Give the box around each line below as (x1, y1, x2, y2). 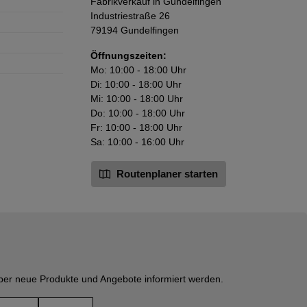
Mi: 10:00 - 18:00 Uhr (90, 93, 183, 104)
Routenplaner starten (114, 167, 218, 180)
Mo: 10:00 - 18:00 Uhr (90, 64, 186, 75)
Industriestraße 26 (90, 10, 170, 21)
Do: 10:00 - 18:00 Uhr (90, 107, 185, 119)
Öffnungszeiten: (90, 49, 167, 61)
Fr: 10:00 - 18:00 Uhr (90, 121, 182, 133)
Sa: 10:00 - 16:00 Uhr (90, 136, 184, 147)
